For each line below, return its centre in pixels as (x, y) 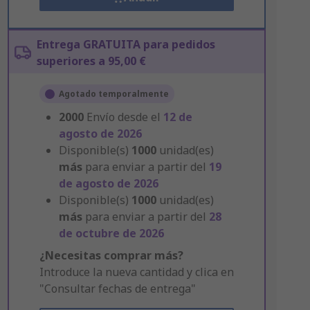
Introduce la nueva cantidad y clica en (136, 272)
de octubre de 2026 (111, 233)
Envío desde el (125, 117)
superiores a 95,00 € (91, 61)
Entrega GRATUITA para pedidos (126, 44)
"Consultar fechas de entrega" (117, 289)
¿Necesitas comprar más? (111, 255)
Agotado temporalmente (113, 94)
